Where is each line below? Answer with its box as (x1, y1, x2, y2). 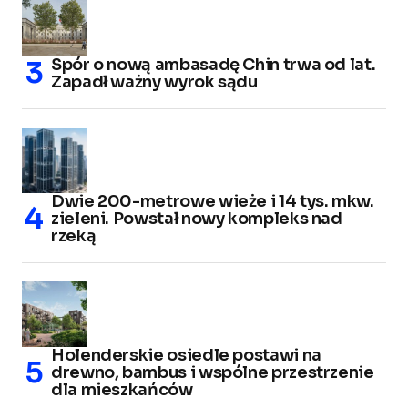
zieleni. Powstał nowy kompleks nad (51, 208, 342, 229)
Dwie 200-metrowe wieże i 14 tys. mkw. (51, 190, 374, 211)
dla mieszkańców (51, 379, 193, 400)
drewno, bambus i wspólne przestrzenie (51, 362, 374, 382)
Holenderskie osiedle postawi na (51, 344, 321, 365)
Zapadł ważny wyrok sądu (51, 71, 258, 92)
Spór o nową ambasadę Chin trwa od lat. (51, 54, 376, 75)
